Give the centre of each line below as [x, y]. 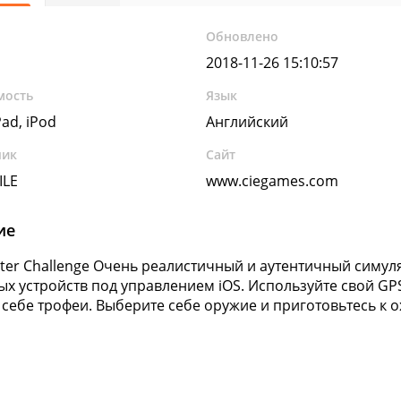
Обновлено [243, 36]
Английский [247, 122]
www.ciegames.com [273, 181]
